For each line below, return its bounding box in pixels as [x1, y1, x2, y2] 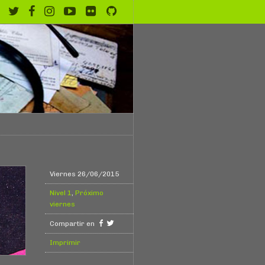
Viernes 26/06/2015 [50, 170, 119, 179]
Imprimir [50, 238, 80, 247]
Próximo [75, 189, 104, 198]
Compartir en [50, 219, 96, 228]
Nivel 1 [50, 189, 72, 198]
